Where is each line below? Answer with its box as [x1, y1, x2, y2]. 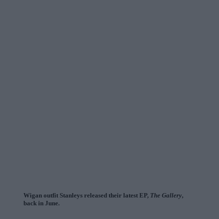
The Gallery [150, 192, 182, 199]
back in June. [23, 199, 60, 207]
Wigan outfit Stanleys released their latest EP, [23, 192, 150, 199]
